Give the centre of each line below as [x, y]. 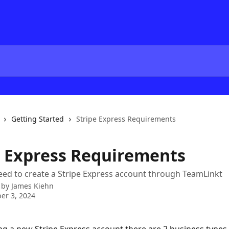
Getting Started [38, 119]
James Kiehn [32, 186]
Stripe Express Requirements [126, 119]
